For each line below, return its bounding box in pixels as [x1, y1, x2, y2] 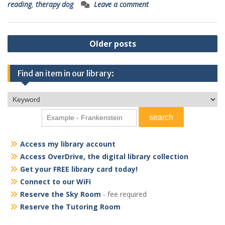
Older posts [89, 38, 136, 49]
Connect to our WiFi [20, 176, 91, 186]
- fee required [101, 189, 147, 199]
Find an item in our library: [18, 68, 114, 78]
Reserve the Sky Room [20, 189, 101, 199]
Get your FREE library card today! [20, 164, 138, 174]
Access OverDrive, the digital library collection [20, 151, 188, 161]
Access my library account [20, 139, 116, 149]
